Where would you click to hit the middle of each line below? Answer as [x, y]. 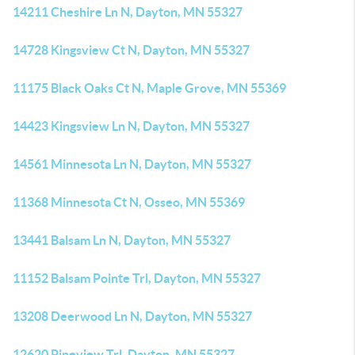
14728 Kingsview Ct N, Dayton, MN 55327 [131, 50]
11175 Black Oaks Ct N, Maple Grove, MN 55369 [149, 88]
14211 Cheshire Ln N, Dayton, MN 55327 [128, 12]
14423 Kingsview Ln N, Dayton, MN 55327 [131, 126]
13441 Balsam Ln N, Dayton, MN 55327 [122, 240]
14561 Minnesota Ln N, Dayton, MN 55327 [132, 164]
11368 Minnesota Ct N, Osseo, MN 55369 [129, 202]
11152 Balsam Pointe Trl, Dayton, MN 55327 [137, 278]
